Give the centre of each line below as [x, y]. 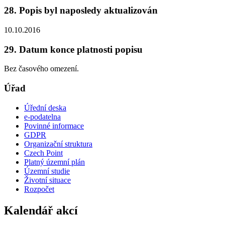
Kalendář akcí [41, 210]
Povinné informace [54, 126]
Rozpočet [39, 189]
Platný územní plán [54, 162]
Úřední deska [45, 107]
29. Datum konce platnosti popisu [73, 49]
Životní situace [47, 180]
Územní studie [47, 171]
